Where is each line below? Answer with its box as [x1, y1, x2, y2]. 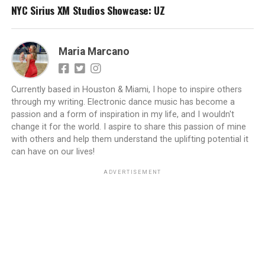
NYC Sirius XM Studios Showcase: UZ [11, 2, 165, 18]
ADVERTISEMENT [103, 169, 162, 176]
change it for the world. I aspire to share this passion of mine [11, 122, 246, 132]
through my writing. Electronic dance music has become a [11, 97, 235, 108]
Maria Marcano [58, 46, 130, 58]
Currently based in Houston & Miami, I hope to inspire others [11, 85, 242, 95]
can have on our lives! [11, 147, 95, 157]
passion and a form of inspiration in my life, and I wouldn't [11, 109, 234, 120]
